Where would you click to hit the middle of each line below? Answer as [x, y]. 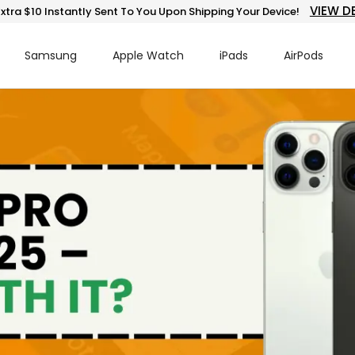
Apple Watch [148, 55]
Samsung [50, 55]
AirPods [303, 55]
